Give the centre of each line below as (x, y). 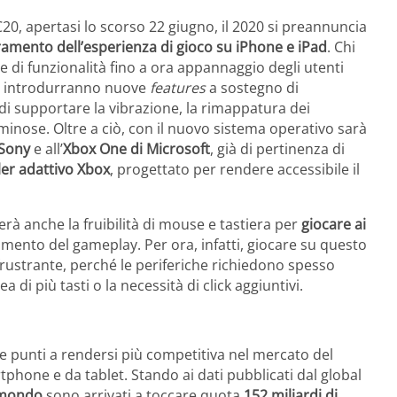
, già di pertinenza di (277, 149)
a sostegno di (252, 88)
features (178, 88)
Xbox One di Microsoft (136, 149)
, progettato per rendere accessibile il (235, 170)
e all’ (47, 149)
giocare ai (334, 225)
